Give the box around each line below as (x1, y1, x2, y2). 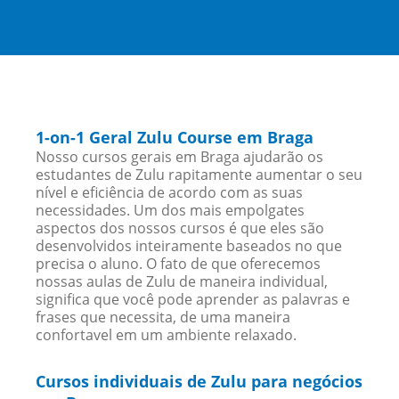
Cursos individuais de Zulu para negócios (36, 370, 363, 392)
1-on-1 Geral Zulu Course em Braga (36, 126, 314, 148)
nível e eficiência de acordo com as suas (36, 183, 304, 202)
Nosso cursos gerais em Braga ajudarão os (36, 147, 324, 167)
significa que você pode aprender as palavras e (36, 289, 351, 309)
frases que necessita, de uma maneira (36, 307, 291, 327)
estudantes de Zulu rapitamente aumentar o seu (36, 165, 363, 184)
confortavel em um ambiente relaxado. (36, 325, 297, 345)
